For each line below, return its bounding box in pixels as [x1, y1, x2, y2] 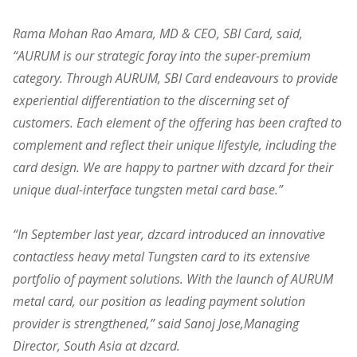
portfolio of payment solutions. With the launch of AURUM [13, 269, 333, 288]
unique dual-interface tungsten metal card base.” [13, 180, 283, 198]
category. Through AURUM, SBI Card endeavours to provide [13, 69, 338, 87]
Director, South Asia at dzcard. [13, 336, 180, 355]
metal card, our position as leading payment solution [13, 292, 305, 310]
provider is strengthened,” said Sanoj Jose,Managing [13, 314, 299, 332]
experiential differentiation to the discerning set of [13, 91, 288, 109]
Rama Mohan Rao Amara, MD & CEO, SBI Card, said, [13, 24, 303, 42]
